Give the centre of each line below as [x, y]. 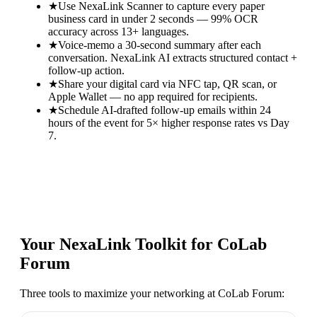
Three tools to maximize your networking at [119, 294]
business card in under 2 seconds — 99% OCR [153, 18]
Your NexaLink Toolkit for [119, 244]
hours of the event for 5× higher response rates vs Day [169, 122]
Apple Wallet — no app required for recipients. [153, 96]
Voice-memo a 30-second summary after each [160, 45]
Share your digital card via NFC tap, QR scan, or [167, 83]
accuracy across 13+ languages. [119, 31]
